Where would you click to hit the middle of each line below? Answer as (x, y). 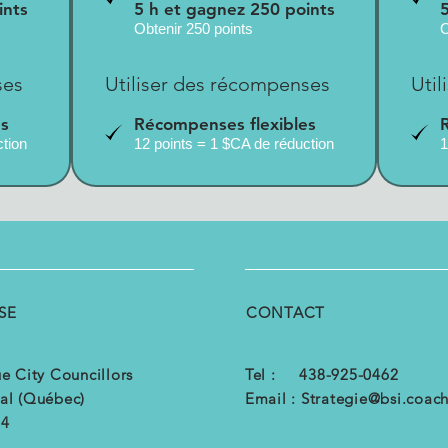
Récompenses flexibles (224, 123)
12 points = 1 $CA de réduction (233, 143)
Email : (272, 398)
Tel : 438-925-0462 (321, 374)
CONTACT (285, 312)
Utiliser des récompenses (217, 83)
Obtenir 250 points (193, 28)
